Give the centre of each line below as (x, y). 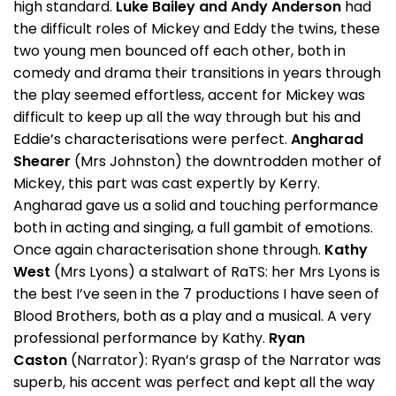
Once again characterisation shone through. (167, 250)
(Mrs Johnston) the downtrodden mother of (228, 161)
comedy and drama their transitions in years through (197, 73)
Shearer (44, 161)
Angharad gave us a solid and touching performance (196, 206)
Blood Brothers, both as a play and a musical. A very (192, 316)
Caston (42, 360)
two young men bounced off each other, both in (179, 51)
